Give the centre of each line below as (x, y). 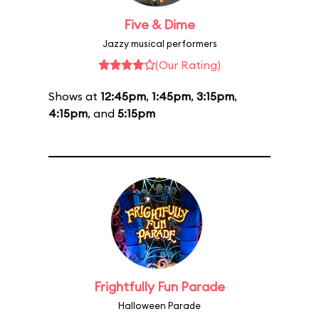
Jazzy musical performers (159, 43)
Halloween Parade (159, 305)
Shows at (74, 96)
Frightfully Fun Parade (159, 287)
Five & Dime (159, 25)
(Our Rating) (188, 65)
